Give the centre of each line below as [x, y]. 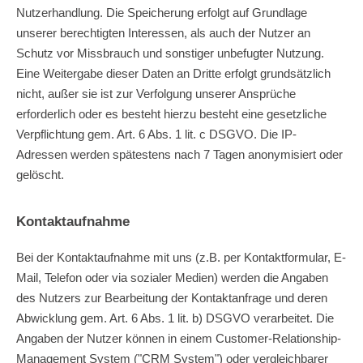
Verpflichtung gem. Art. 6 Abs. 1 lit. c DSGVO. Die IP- [156, 134]
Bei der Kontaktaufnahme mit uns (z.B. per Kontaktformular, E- [181, 257]
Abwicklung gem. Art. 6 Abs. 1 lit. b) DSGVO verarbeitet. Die [175, 318]
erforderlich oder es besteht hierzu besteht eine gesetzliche [171, 113]
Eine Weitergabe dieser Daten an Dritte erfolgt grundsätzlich [173, 73]
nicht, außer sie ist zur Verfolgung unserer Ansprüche [156, 93]
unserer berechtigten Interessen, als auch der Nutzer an [163, 32]
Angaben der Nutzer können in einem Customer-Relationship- [179, 338]
